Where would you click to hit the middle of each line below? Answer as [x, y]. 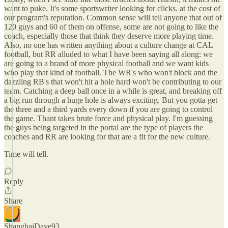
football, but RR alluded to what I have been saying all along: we [108, 54]
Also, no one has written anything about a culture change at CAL [108, 45]
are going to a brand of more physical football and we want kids [106, 63]
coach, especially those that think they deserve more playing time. [109, 36]
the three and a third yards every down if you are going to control [108, 109]
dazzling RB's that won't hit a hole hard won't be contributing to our [113, 82]
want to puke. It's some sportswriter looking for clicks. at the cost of [112, 8]
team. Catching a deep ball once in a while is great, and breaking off [113, 91]
